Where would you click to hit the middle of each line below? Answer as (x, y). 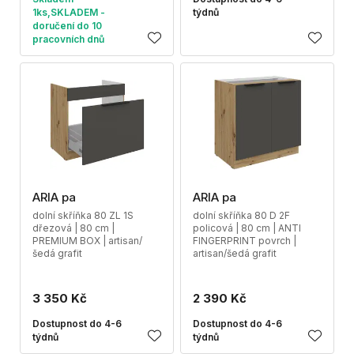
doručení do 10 (67, 26)
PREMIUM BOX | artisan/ (87, 241)
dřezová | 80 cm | (73, 228)
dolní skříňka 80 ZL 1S (83, 215)
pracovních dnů (68, 39)
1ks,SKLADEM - (69, 12)
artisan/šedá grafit (235, 253)
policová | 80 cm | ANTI (247, 228)
